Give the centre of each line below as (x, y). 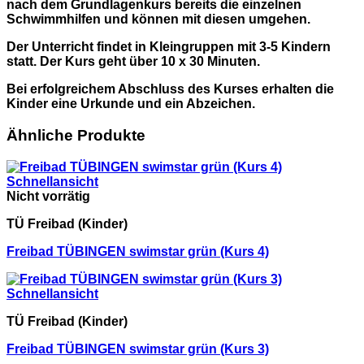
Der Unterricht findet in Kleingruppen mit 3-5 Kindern (169, 47)
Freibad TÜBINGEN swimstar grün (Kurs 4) (138, 251)
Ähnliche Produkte (76, 136)
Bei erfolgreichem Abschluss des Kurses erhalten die (170, 89)
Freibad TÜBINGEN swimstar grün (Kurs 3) (138, 349)
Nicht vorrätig (48, 196)
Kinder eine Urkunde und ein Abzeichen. (131, 104)
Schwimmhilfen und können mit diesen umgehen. (158, 19)
